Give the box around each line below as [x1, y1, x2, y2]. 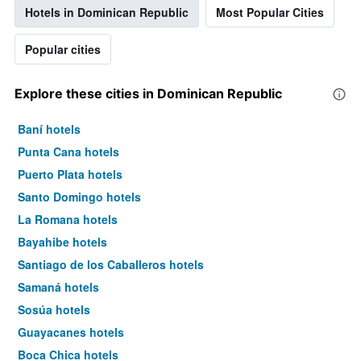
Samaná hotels [18, 279, 99, 296]
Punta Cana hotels [18, 143, 119, 160]
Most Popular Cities [216, 4, 324, 21]
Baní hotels [18, 121, 81, 138]
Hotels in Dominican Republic [25, 4, 189, 21]
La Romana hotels [18, 211, 118, 228]
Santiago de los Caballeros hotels [18, 256, 204, 273]
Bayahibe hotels [18, 234, 107, 251]
